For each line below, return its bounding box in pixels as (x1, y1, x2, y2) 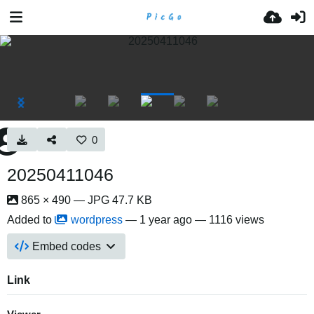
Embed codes (32, 240, 102, 252)
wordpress (71, 214, 123, 226)
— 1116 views (192, 214, 264, 226)
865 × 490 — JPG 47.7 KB (18, 194, 152, 206)
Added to (7, 214, 55, 226)
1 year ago (139, 214, 192, 226)
